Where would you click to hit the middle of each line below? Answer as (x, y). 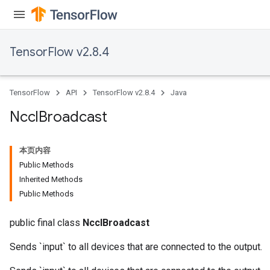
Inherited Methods (51, 179)
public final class (46, 223)
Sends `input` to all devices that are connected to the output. (136, 247)
